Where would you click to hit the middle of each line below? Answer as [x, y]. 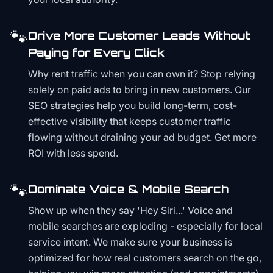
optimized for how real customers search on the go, [145, 258]
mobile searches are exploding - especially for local [145, 226]
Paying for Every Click [96, 52]
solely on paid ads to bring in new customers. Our [140, 90]
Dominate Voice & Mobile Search [128, 189]
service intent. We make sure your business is [130, 242]
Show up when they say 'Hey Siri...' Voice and [130, 210]
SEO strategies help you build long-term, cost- [133, 105]
